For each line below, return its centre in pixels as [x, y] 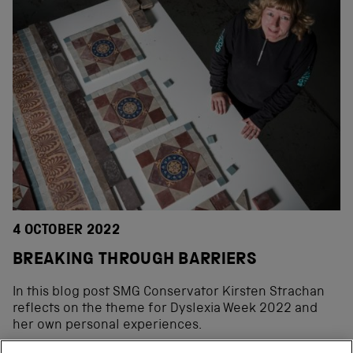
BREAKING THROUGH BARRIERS [135, 261]
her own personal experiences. [107, 326]
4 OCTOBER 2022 [66, 231]
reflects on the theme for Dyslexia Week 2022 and [165, 310]
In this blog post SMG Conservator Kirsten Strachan [169, 293]
